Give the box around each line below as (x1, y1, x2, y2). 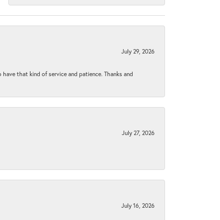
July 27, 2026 (122, 128, 155, 137)
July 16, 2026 (121, 201, 155, 209)
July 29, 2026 (121, 47, 155, 55)
